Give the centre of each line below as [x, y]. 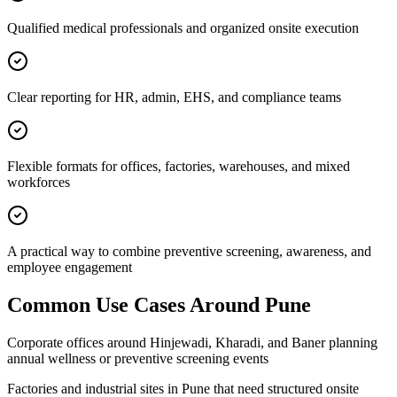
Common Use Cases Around [136, 305]
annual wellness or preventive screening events [138, 359]
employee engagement [70, 268]
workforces [39, 183]
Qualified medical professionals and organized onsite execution [183, 28]
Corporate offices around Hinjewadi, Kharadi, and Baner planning [192, 343]
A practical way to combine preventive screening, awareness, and [189, 252]
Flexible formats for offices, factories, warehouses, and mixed [179, 167]
